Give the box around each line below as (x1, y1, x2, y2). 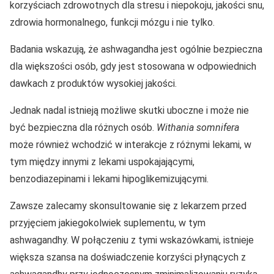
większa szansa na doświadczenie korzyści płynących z (10, 251, 246, 263)
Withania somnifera (157, 121, 239, 133)
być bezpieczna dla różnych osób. (10, 121, 157, 133)
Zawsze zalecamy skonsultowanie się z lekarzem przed (10, 199, 246, 212)
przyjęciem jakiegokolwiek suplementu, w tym (10, 217, 206, 229)
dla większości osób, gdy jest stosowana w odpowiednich (10, 60, 256, 72)
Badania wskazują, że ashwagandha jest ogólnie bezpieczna (10, 43, 262, 55)
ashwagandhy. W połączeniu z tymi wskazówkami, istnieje (10, 234, 254, 246)
